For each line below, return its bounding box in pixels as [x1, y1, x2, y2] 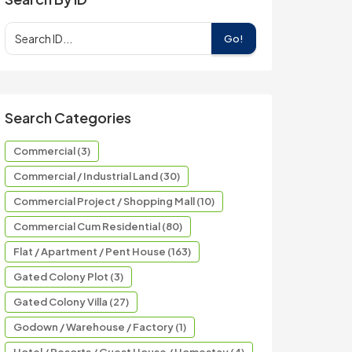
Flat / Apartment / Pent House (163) [13, 245, 191, 258]
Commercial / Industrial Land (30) [13, 170, 180, 182]
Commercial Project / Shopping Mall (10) [13, 195, 214, 207]
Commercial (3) [13, 145, 90, 157]
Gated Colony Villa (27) [13, 295, 129, 308]
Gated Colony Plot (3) [13, 270, 123, 283]
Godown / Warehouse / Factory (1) [13, 321, 186, 333]
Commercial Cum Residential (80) [13, 220, 182, 233]
